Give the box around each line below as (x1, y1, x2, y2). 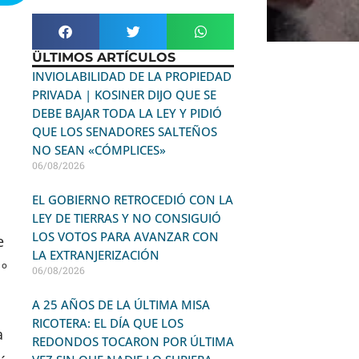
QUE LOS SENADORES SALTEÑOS (31, 123, 217, 139)
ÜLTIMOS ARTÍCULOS (31, 50, 175, 65)
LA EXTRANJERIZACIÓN (31, 247, 159, 263)
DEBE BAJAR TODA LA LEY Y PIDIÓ (31, 105, 222, 121)
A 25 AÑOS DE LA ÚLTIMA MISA (31, 296, 210, 313)
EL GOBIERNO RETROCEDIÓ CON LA (31, 192, 233, 208)
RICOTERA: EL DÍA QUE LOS (31, 315, 184, 331)
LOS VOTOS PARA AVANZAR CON (31, 228, 219, 244)
